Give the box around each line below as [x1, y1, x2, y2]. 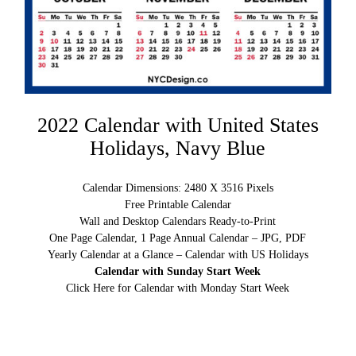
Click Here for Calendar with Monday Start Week [66, 282, 290, 295]
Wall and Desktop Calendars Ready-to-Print [79, 215, 277, 228]
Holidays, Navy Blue [90, 137, 266, 161]
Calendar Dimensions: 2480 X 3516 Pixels [82, 182, 273, 195]
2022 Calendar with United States [37, 114, 319, 137]
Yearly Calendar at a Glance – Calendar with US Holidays [47, 249, 308, 261]
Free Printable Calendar [124, 199, 231, 211]
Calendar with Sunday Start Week [95, 265, 261, 278]
